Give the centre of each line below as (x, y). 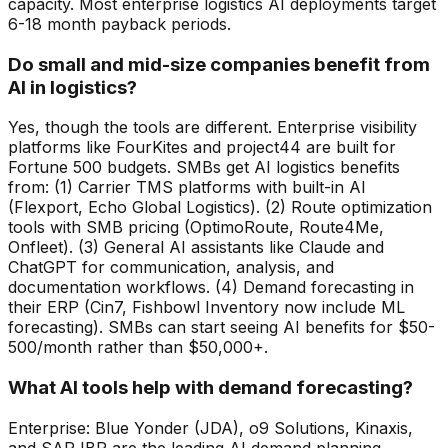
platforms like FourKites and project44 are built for (202, 147)
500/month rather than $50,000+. (138, 347)
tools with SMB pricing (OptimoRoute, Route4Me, (196, 227)
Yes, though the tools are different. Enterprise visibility (212, 127)
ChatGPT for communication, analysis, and (171, 267)
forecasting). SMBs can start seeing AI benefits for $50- (221, 327)
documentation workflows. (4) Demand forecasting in (211, 287)
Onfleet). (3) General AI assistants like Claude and (196, 247)
